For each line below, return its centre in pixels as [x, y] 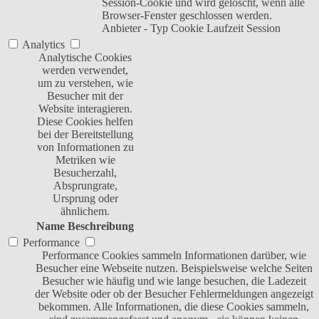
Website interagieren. [85, 109]
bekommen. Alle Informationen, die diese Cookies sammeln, [174, 307]
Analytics [43, 45]
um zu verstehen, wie [85, 83]
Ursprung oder [85, 199]
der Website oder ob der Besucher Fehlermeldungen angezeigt [174, 294]
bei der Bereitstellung [85, 135]
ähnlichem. [85, 211]
